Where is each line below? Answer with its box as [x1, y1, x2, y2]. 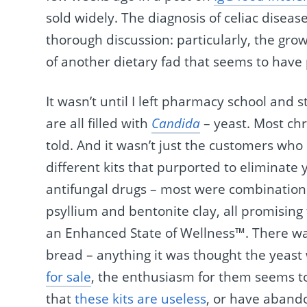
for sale [46, 268, 92, 286]
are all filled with [46, 114, 152, 133]
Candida [151, 114, 201, 133]
